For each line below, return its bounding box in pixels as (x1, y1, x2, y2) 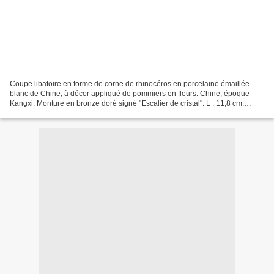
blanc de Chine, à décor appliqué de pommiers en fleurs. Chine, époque (10, 89, 250, 98)
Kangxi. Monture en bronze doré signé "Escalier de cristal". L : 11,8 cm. (10, 98, 244, 108)
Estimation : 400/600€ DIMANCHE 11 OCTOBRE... (10, 108, 177, 117)
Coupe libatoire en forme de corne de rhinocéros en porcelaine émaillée (10, 79, 250, 88)
